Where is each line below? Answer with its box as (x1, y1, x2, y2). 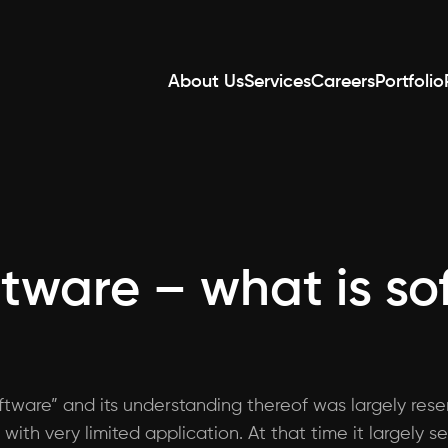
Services (244, 73, 311, 91)
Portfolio (375, 73, 444, 91)
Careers (311, 73, 375, 91)
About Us (168, 73, 244, 91)
